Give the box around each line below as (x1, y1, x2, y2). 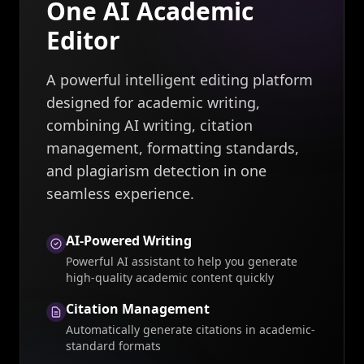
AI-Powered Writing (66, 232, 192, 250)
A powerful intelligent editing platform (46, 70, 313, 90)
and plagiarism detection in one (46, 161, 266, 181)
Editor (46, 24, 120, 58)
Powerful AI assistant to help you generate (66, 253, 297, 270)
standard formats (66, 338, 161, 354)
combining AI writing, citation (46, 115, 253, 136)
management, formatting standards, (46, 138, 299, 158)
